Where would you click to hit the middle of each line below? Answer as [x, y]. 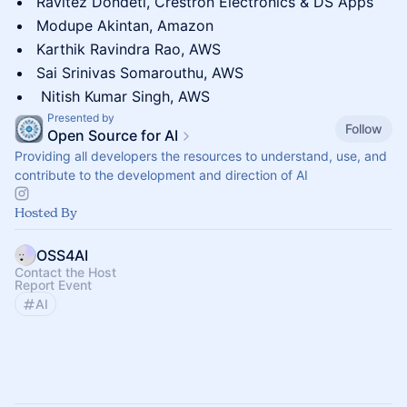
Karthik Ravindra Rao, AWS [129, 49]
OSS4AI [62, 255]
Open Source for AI [113, 135]
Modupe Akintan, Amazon [125, 25]
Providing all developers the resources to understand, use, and [201, 156]
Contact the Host [65, 272]
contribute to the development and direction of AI [161, 175]
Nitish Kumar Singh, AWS [123, 96]
